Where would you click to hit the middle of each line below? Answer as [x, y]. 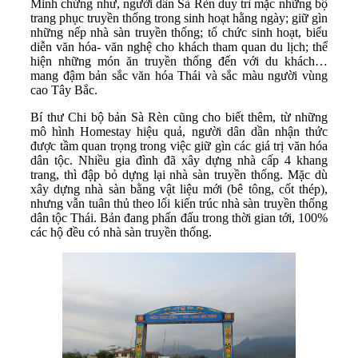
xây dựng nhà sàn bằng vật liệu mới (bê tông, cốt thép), [179, 189]
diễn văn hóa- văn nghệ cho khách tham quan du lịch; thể [179, 47]
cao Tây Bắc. [64, 90]
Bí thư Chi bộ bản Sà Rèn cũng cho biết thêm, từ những [179, 117]
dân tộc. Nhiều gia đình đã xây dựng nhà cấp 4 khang [179, 161]
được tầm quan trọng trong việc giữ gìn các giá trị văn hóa [179, 146]
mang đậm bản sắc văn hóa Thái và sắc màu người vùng [179, 76]
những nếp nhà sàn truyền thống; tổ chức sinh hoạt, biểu [179, 33]
